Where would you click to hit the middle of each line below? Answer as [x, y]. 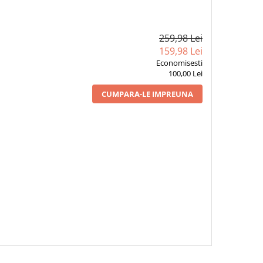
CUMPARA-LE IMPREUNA [147, 94]
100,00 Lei [185, 73]
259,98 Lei [181, 38]
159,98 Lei [181, 51]
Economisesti [179, 63]
